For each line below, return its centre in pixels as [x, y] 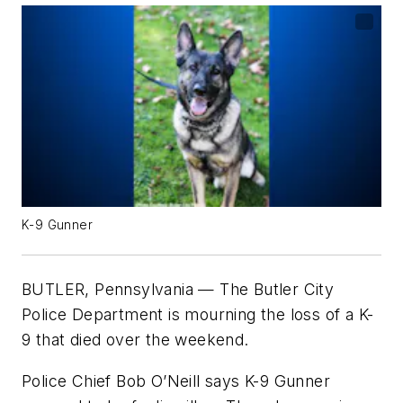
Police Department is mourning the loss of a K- [198, 314]
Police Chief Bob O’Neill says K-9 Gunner [176, 381]
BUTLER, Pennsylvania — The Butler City [178, 289]
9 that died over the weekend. [135, 340]
